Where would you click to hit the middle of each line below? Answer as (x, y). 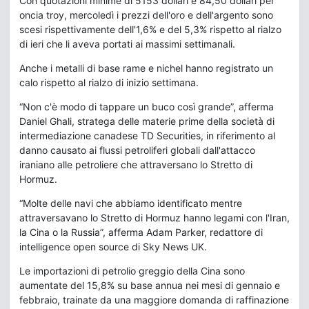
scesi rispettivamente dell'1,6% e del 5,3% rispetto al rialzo (150, 30)
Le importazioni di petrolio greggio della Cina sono (132, 271)
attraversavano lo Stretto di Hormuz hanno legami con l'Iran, (154, 218)
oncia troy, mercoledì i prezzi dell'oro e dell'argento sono (146, 15)
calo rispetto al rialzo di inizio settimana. (109, 83)
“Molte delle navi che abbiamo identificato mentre (131, 203)
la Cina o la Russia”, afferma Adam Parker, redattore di (141, 232)
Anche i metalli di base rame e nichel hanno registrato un (146, 68)
